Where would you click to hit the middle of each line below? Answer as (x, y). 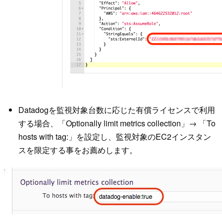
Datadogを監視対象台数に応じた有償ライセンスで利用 (116, 110)
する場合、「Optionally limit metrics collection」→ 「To (117, 123)
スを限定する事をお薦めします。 (78, 150)
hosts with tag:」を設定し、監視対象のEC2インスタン (114, 137)
